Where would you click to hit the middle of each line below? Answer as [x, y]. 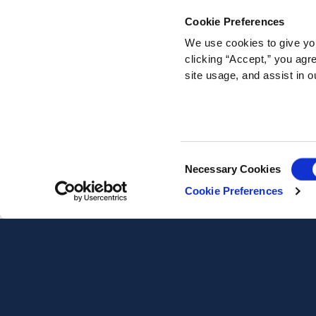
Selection [206, 177]
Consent [204, 160]
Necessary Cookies [233, 169]
